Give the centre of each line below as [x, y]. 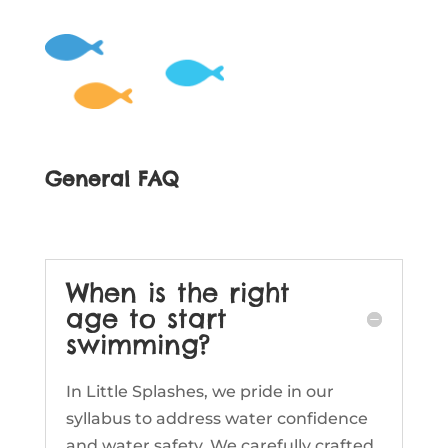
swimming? [137, 345]
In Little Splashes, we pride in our [199, 392]
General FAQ [111, 179]
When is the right [177, 293]
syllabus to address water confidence [216, 419]
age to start [146, 319]
